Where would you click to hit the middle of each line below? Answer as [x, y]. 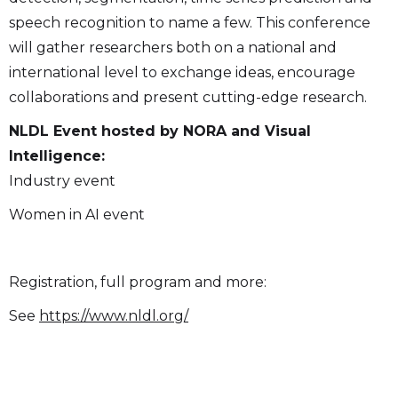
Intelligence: [57, 156]
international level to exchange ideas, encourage [182, 73]
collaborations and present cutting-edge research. [188, 98]
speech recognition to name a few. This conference [190, 23]
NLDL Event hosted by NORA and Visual [160, 131]
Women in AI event [77, 215]
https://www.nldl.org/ [114, 316]
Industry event [62, 181]
